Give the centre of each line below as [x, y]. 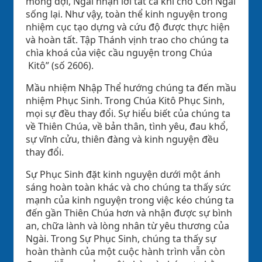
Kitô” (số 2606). [60, 65]
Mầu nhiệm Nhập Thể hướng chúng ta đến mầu [131, 87]
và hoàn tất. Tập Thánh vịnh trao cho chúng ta [127, 39]
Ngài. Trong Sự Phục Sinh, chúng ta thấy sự [121, 238]
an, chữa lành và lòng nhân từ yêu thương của [127, 225]
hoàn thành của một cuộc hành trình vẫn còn [125, 251]
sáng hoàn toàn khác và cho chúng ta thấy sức [128, 187]
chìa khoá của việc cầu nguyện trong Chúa [119, 52]
